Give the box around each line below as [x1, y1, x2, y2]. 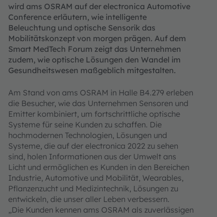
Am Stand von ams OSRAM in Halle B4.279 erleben [8, 88, 193, 97]
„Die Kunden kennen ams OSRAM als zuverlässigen [8, 205, 194, 215]
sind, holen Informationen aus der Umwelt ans [8, 152, 176, 161]
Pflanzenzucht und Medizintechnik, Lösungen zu [8, 184, 178, 193]
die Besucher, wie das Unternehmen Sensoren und [8, 98, 188, 108]
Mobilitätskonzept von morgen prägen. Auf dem [8, 33, 186, 43]
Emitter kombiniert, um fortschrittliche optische [8, 109, 180, 119]
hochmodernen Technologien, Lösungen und [8, 130, 167, 140]
